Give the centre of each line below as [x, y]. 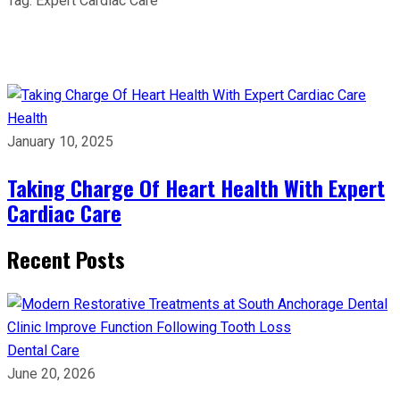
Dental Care [43, 350]
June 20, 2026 [51, 374]
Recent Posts [66, 259]
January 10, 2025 [60, 142]
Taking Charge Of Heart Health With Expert [196, 187]
